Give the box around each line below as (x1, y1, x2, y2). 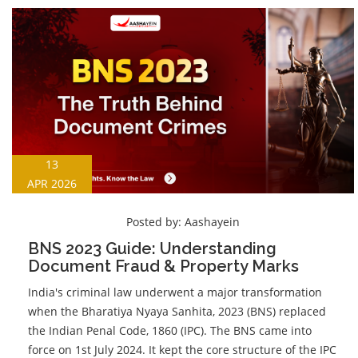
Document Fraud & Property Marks (28, 256, 299, 276)
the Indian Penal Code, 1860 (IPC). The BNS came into (28, 322, 312, 338)
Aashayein (185, 213, 240, 229)
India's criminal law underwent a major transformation (28, 284, 322, 300)
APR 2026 (27, 175, 77, 191)
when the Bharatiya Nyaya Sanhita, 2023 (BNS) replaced (28, 303, 326, 319)
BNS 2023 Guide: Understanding (28, 238, 276, 258)
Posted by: (126, 213, 185, 229)
